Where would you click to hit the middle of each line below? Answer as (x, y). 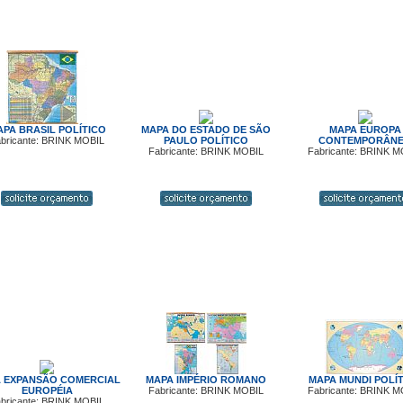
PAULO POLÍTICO (206, 140)
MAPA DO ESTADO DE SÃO (206, 130)
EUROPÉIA (47, 390)
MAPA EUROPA (365, 130)
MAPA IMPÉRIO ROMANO (206, 380)
